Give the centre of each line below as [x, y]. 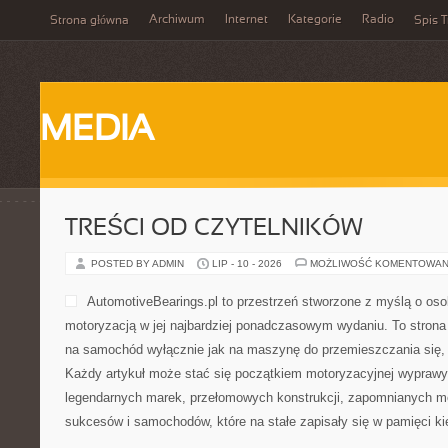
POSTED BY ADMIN [139, 263]
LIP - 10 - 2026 [247, 263]
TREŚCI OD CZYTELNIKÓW [214, 229]
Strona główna [89, 21]
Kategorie [315, 20]
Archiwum [177, 20]
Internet [246, 20]
